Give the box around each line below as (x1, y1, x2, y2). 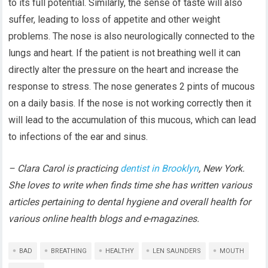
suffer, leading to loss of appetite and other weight (8, 14, 221, 25)
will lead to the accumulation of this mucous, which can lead (8, 114, 257, 126)
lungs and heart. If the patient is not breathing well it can (8, 47, 241, 59)
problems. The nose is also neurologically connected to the (8, 31, 255, 42)
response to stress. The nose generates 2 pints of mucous (8, 81, 255, 92)
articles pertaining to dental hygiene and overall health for (8, 196, 251, 208)
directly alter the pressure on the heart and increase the (8, 64, 239, 75)
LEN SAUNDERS (153, 247, 202, 255)
